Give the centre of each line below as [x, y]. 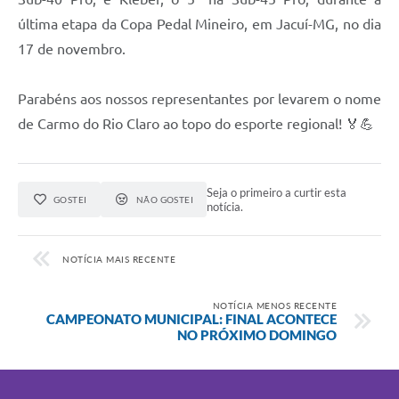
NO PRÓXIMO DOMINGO [257, 334]
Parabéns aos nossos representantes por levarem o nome [199, 98]
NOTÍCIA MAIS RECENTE [119, 259]
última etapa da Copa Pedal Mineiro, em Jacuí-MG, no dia [199, 24]
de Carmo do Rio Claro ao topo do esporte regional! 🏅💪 [196, 123]
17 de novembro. [72, 49]
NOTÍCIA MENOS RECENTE [274, 305]
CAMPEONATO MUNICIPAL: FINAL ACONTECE [191, 318]
